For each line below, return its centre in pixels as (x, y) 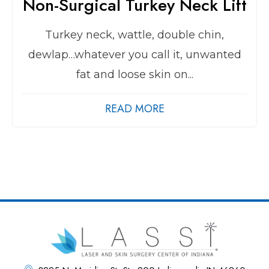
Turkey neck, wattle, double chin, (134, 35)
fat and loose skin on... (134, 75)
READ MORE (134, 109)
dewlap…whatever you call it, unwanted (134, 55)
